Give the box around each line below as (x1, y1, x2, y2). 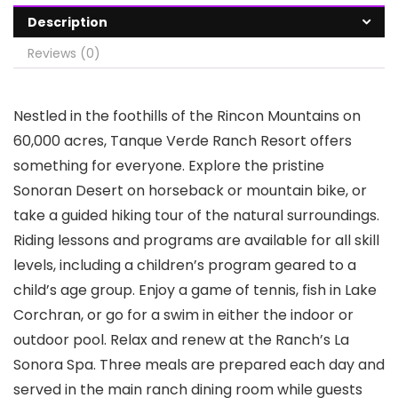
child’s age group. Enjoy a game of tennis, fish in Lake (13, 279, 377, 300)
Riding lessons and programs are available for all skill (13, 229, 379, 251)
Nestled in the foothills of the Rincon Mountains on (13, 105, 361, 126)
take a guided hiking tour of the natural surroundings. (13, 204, 379, 226)
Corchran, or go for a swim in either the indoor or (13, 304, 354, 325)
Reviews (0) (28, 44, 100, 62)
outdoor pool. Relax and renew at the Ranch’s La (13, 329, 349, 350)
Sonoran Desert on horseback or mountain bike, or (13, 179, 367, 201)
